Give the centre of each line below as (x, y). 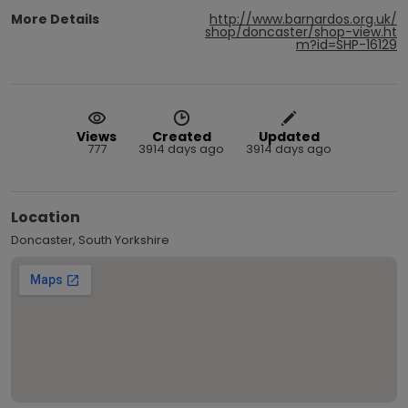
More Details (55, 19)
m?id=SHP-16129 (347, 44)
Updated (289, 136)
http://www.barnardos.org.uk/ (303, 19)
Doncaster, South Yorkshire (90, 240)
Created (181, 136)
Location (46, 217)
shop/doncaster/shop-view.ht (301, 31)
